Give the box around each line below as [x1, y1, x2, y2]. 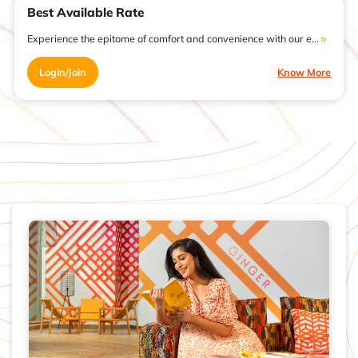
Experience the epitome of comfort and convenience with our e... [26, 31, 319, 45]
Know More [277, 66, 332, 79]
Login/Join [38, 66, 86, 79]
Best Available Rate [26, 5, 144, 21]
